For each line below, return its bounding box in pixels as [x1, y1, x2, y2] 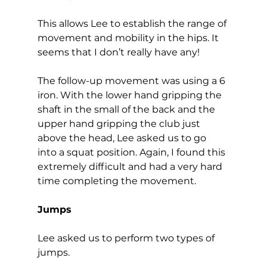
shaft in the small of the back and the [37, 103, 218, 115]
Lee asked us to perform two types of [37, 232, 217, 244]
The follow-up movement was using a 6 [37, 74, 228, 86]
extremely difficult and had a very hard [37, 160, 225, 172]
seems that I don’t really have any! [37, 46, 204, 58]
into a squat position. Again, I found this [37, 146, 228, 158]
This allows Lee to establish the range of [37, 17, 229, 29]
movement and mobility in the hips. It [37, 32, 221, 44]
